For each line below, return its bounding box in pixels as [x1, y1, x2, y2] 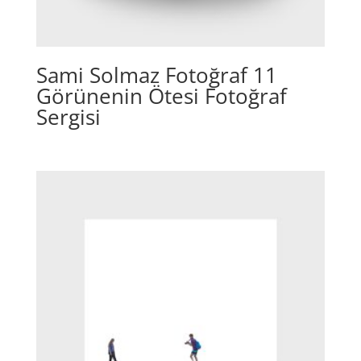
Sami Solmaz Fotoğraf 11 [35, 60, 277, 89]
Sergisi [35, 102, 101, 131]
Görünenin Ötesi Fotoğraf [35, 81, 287, 110]
